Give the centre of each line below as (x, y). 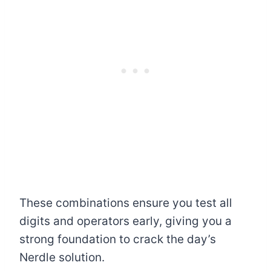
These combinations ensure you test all (126, 203)
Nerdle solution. (62, 258)
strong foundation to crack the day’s (118, 240)
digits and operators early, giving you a (126, 221)
